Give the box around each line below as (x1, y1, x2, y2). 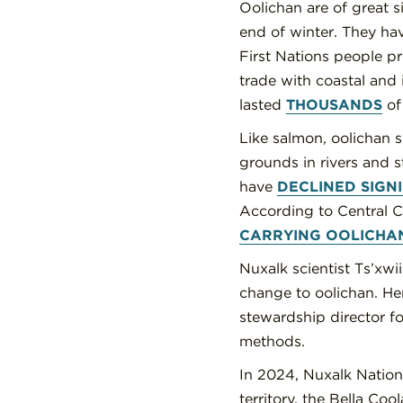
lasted (238, 95, 286, 113)
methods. (238, 332, 305, 350)
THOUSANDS (285, 95, 382, 113)
